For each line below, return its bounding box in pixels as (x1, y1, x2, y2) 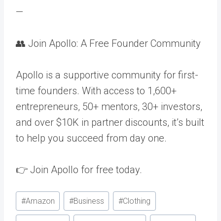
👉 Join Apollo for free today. (16, 163, 142, 176)
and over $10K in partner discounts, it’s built (16, 116, 204, 128)
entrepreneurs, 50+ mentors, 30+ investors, (16, 100, 202, 112)
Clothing (122, 196, 150, 206)
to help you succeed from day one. (16, 132, 167, 144)
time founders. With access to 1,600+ (16, 84, 177, 97)
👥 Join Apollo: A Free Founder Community (16, 37, 201, 49)
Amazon (25, 196, 55, 206)
